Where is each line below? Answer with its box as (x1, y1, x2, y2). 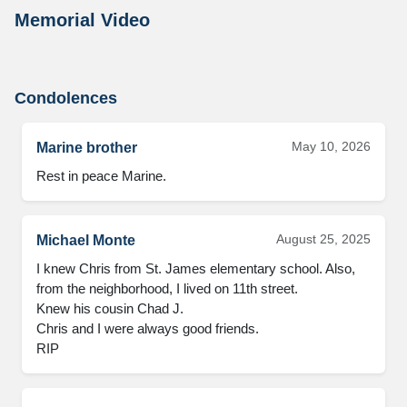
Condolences (15, 89, 117, 108)
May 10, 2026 (292, 139, 371, 154)
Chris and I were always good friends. (36, 321, 263, 337)
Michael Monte (36, 233, 135, 249)
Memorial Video (15, 10, 150, 31)
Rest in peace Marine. (36, 168, 166, 184)
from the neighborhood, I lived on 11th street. (36, 281, 302, 297)
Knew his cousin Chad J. (36, 301, 191, 317)
